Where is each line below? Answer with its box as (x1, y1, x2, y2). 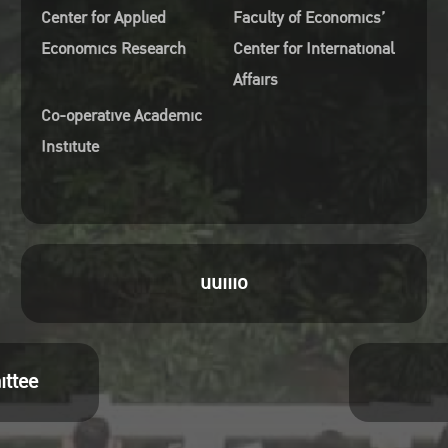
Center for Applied (40, 5, 166, 31)
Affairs (232, 67, 278, 93)
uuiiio (199, 267, 248, 299)
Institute (40, 134, 99, 160)
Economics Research (40, 36, 186, 62)
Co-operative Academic (40, 103, 202, 129)
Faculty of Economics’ (232, 5, 385, 31)
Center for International (232, 36, 394, 62)
